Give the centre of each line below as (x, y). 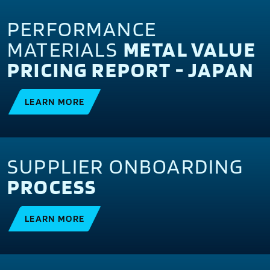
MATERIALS (65, 49)
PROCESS (52, 186)
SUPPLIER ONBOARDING (126, 166)
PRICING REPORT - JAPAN (131, 69)
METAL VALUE (190, 49)
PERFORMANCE (82, 28)
